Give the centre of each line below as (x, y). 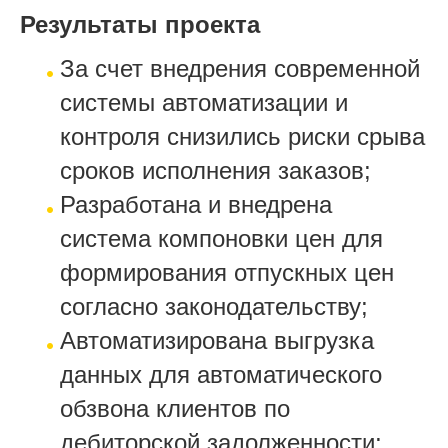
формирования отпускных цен (227, 272)
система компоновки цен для (221, 238)
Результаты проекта (140, 24)
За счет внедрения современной (240, 68)
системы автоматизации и (204, 102)
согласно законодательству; (214, 306)
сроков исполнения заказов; (215, 170)
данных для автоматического (221, 374)
